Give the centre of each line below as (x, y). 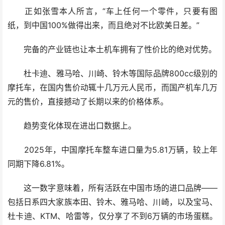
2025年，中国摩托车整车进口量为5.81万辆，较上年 (113, 150)
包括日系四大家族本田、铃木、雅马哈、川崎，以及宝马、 (113, 202)
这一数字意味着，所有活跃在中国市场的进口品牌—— (113, 188)
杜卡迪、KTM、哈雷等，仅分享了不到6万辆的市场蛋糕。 (113, 216)
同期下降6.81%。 (38, 164)
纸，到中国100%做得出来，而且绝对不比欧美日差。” (103, 25)
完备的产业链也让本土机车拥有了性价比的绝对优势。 (112, 49)
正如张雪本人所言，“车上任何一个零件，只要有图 (113, 11)
